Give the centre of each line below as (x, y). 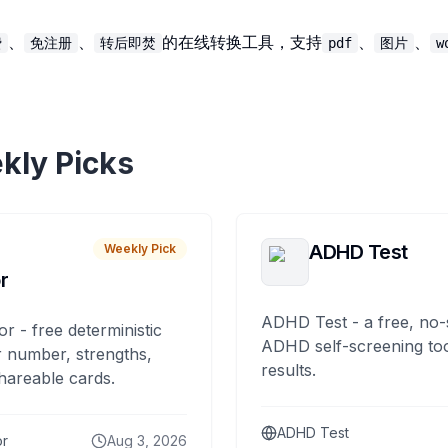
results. (288, 370)
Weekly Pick (140, 248)
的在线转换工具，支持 (242, 42)
